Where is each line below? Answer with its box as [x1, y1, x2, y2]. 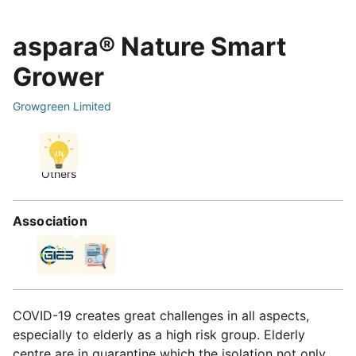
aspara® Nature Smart [13, 31, 286, 63]
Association [13, 213, 87, 230]
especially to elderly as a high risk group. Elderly [13, 327, 305, 343]
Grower [13, 61, 104, 93]
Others [41, 167, 76, 181]
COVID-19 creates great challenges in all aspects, [13, 308, 309, 324]
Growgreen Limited [13, 99, 111, 114]
